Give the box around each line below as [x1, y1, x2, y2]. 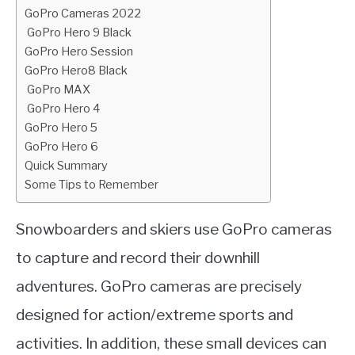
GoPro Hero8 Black [25, 63, 128, 78]
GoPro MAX [25, 82, 90, 97]
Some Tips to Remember [25, 177, 158, 192]
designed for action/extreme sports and [16, 306, 293, 324]
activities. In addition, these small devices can [16, 334, 326, 353]
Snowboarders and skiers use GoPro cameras [16, 220, 332, 239]
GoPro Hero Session [25, 44, 133, 59]
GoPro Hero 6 [25, 139, 98, 154]
